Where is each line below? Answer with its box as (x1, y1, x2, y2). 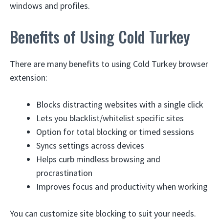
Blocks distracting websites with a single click (36, 99, 203, 110)
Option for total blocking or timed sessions (36, 126, 194, 137)
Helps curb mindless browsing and (36, 153, 160, 165)
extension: (10, 72, 47, 83)
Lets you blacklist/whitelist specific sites (36, 112, 184, 124)
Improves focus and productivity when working (36, 181, 208, 192)
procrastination (36, 167, 92, 178)
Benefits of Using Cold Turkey (10, 25, 190, 48)
